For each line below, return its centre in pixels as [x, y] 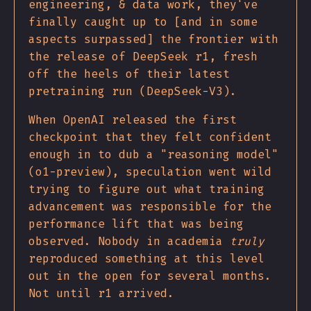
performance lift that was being [136, 224]
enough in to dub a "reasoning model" [153, 155]
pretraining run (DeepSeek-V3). [133, 92]
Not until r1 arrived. [101, 294]
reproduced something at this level [146, 259]
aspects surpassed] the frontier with [153, 40]
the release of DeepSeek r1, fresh [143, 57]
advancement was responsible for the [150, 207]
